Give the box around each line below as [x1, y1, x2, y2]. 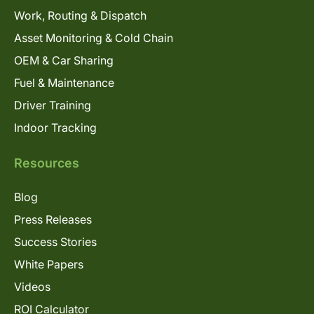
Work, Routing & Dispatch [14, 8, 146, 22]
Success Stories [14, 234, 97, 249]
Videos [14, 279, 50, 294]
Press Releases [14, 212, 92, 226]
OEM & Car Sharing [14, 53, 114, 67]
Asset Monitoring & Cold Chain [14, 30, 173, 45]
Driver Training [14, 97, 91, 112]
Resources [14, 155, 79, 170]
